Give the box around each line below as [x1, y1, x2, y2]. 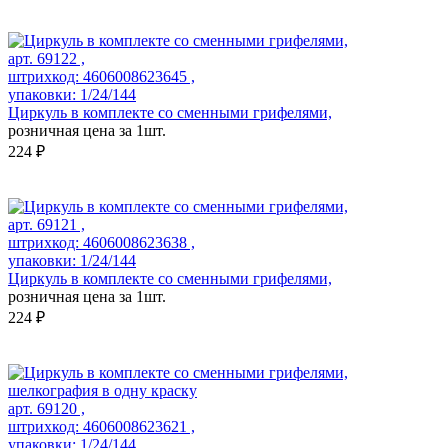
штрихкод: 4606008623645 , [8, 68, 195, 86]
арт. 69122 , [8, 50, 85, 68]
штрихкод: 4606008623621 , [8, 418, 195, 436]
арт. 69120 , [8, 400, 85, 418]
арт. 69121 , [8, 216, 85, 234]
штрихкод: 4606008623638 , [8, 234, 195, 252]
